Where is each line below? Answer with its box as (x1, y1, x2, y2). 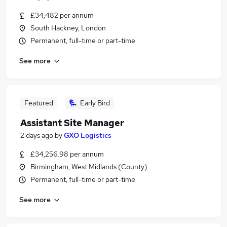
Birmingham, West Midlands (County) (30, 162, 147, 171)
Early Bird (80, 98, 110, 107)
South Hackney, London (30, 23, 106, 32)
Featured (24, 98, 53, 107)
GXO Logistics (64, 131, 111, 140)
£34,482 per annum (30, 11, 94, 20)
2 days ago (20, 131, 53, 140)
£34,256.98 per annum (30, 149, 104, 159)
